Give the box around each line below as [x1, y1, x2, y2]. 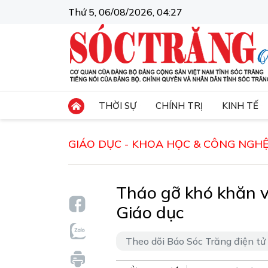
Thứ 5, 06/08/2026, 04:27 [68, 6, 182, 18]
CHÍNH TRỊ [156, 100, 203, 111]
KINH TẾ [222, 100, 258, 111]
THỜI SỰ [99, 100, 136, 111]
